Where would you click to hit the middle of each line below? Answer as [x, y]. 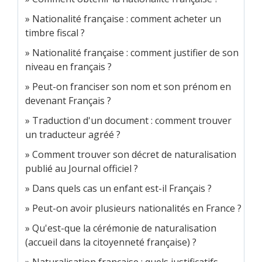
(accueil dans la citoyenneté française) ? [111, 242]
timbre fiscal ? [55, 33]
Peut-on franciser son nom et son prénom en [132, 87]
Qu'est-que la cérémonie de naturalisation [124, 228]
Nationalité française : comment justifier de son [135, 53]
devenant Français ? [68, 101]
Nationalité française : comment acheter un [127, 19]
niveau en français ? [68, 67]
